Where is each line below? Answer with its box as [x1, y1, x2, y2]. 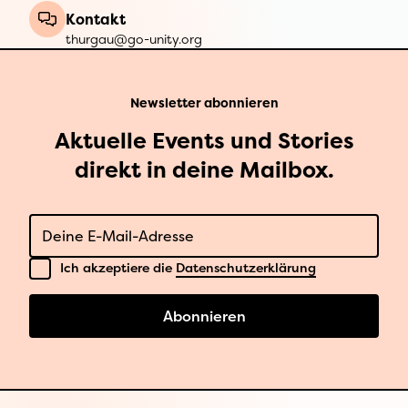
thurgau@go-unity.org [66, 30, 202, 47]
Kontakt [66, 9, 126, 29]
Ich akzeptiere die [60, 259, 176, 277]
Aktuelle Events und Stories [54, 126, 354, 156]
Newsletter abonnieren [129, 94, 279, 111]
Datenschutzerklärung [176, 259, 316, 277]
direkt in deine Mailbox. [74, 155, 334, 185]
